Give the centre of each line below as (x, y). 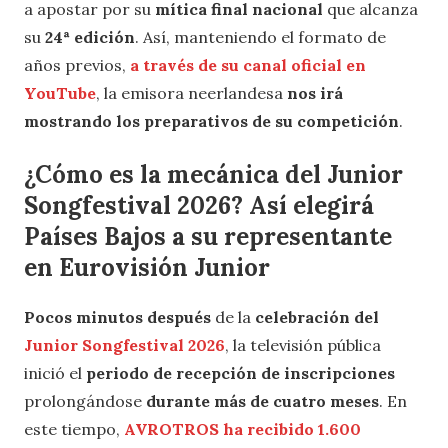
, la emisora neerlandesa (191, 93)
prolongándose (85, 401)
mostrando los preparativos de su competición (211, 121)
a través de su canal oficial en (248, 65)
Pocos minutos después (119, 317)
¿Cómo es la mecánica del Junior (213, 175)
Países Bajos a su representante (208, 237)
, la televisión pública (303, 345)
